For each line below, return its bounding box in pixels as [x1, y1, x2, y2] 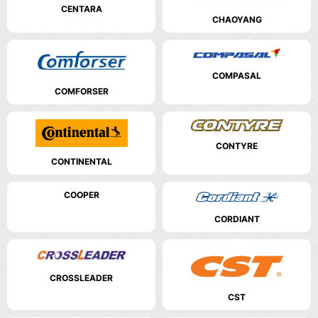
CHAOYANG [212, 13, 262, 25]
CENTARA [60, 3, 102, 14]
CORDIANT [214, 213, 260, 224]
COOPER [63, 189, 99, 200]
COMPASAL [212, 70, 261, 82]
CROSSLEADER [50, 272, 113, 283]
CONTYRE [216, 141, 258, 152]
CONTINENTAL [50, 155, 112, 167]
